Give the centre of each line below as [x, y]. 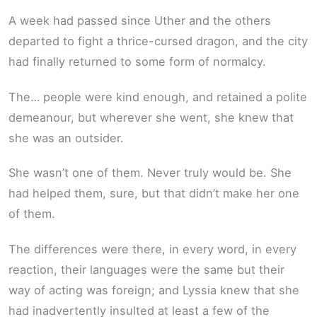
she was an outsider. [66, 138]
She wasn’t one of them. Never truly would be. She [150, 173]
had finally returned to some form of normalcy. [137, 62]
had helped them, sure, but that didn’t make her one [154, 194]
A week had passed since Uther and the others [140, 21]
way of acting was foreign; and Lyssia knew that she [154, 290]
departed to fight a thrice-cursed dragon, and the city [158, 41]
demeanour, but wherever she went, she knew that [151, 117]
